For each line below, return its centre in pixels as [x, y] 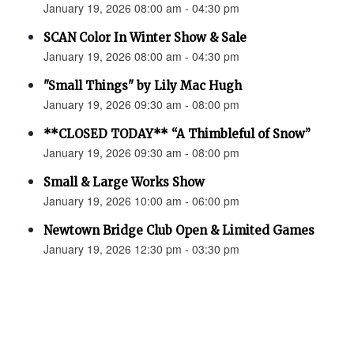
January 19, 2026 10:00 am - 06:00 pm [141, 201]
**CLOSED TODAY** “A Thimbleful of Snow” [177, 134]
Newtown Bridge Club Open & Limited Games [179, 230]
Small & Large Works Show [124, 182]
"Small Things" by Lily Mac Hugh [143, 86]
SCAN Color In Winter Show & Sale [145, 38]
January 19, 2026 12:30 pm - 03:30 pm [141, 249]
